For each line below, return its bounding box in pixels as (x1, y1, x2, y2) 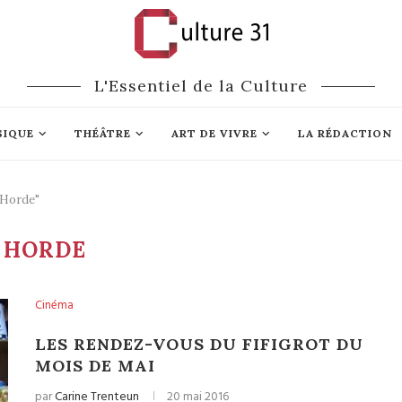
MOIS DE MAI (35, 355, 155, 376)
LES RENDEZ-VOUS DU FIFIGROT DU (35, 334, 363, 354)
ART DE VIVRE (170, 127, 258, 140)
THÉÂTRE (74, 127, 131, 140)
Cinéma (35, 296, 74, 315)
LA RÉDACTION (297, 127, 392, 140)
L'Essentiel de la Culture (94, 75, 308, 96)
